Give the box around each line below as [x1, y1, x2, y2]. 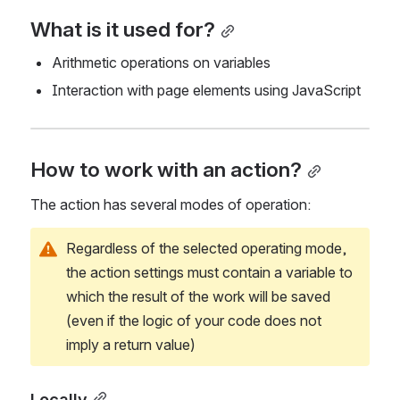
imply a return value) [66, 335, 196, 354]
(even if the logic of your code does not [66, 311, 321, 329]
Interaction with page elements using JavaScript [52, 81, 361, 100]
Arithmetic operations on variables [52, 54, 271, 72]
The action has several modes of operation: [30, 195, 311, 213]
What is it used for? [30, 17, 215, 43]
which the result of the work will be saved [66, 287, 330, 305]
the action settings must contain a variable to [66, 262, 353, 281]
